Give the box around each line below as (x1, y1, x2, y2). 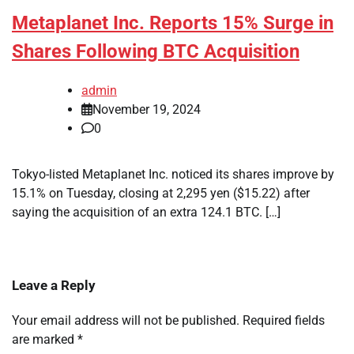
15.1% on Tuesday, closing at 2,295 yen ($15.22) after (12, 186, 310, 201)
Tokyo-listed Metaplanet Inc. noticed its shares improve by (12, 167, 334, 183)
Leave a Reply (12, 277, 96, 294)
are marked (12, 332, 77, 348)
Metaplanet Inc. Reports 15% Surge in (12, 12, 333, 35)
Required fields (243, 313, 325, 329)
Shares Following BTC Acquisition (12, 40, 299, 63)
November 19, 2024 (92, 102, 201, 118)
